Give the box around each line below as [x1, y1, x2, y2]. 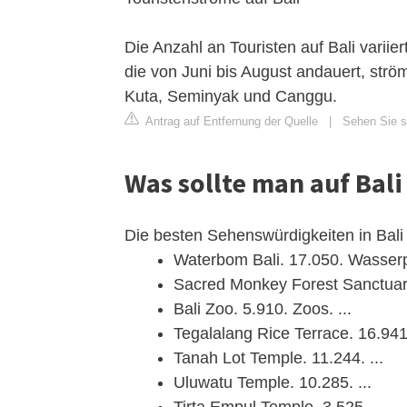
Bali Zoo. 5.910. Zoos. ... [174, 300, 352, 318]
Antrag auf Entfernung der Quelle [143, 114, 318, 128]
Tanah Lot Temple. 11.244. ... [174, 349, 383, 367]
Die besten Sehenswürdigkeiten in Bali [124, 226, 403, 244]
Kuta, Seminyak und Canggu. [124, 87, 337, 105]
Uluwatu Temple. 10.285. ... [174, 373, 372, 392]
